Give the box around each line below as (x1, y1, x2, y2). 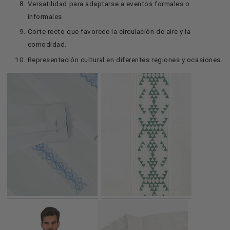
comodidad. (27, 40, 67, 49)
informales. (27, 12, 64, 21)
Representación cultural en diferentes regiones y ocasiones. (27, 55, 223, 64)
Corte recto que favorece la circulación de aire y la (27, 27, 191, 36)
